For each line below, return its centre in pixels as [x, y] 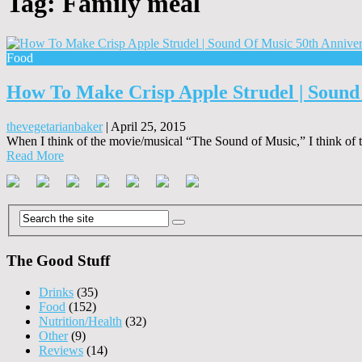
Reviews [61, 350]
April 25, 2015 [148, 126]
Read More [35, 155]
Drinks [56, 292]
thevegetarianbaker [55, 126]
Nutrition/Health [80, 321]
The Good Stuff [58, 260]
